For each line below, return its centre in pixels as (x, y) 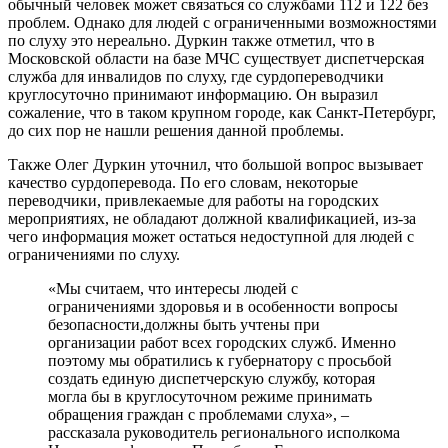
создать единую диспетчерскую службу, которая (211, 378)
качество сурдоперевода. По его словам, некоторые (183, 182)
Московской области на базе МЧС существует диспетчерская (216, 58)
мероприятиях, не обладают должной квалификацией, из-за (212, 218)
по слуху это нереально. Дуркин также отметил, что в (191, 40)
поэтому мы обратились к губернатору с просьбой (220, 360)
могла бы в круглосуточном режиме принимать (210, 396)
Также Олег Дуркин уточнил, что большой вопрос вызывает (215, 164)
